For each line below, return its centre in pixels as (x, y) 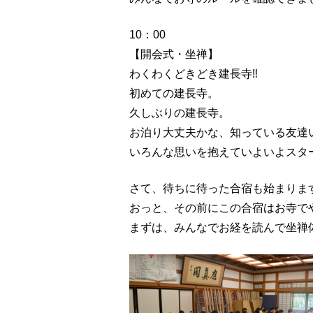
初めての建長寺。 (174, 93)
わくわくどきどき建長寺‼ (194, 73)
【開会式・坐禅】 (174, 54)
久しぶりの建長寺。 (180, 112)
